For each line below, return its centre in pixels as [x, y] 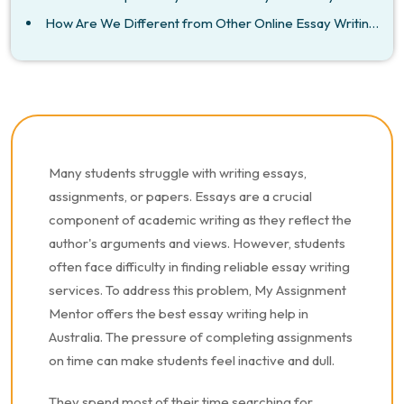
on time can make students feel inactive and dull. [192, 360]
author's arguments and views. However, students [197, 243]
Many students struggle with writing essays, [178, 173]
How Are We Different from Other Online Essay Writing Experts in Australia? [207, 23]
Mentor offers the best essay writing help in [179, 313]
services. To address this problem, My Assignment [197, 290]
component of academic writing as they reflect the [200, 220]
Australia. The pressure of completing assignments [201, 337]
